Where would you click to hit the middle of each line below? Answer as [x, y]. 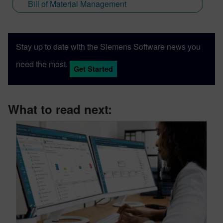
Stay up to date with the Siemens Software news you [108, 47]
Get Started [93, 69]
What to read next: [60, 109]
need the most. [42, 64]
